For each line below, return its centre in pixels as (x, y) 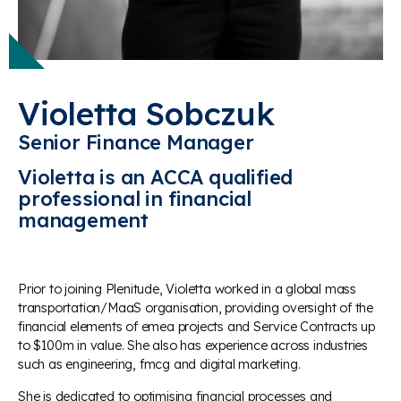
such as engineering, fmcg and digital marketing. (159, 364)
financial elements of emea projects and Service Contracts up (196, 327)
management (84, 220)
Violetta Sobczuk (146, 114)
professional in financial (135, 199)
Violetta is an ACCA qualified (156, 177)
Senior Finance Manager (136, 142)
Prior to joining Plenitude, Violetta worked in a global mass (187, 289)
